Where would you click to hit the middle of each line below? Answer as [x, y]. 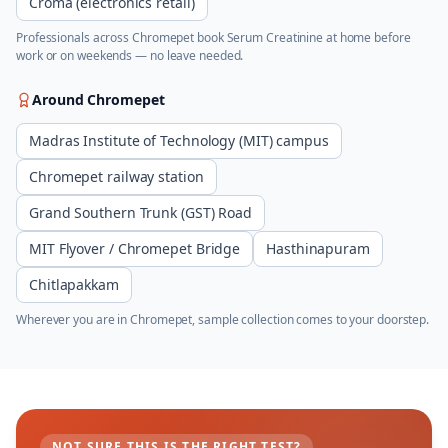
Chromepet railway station [116, 176]
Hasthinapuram [318, 248]
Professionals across [74, 37]
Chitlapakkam [74, 284]
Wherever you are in [73, 319]
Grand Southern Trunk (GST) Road [141, 212]
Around [60, 99]
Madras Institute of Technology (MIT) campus [179, 140]
